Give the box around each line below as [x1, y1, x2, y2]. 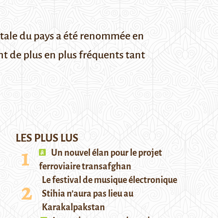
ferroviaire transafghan [39, 162, 131, 171]
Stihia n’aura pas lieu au [42, 189, 133, 199]
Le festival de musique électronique [42, 175, 177, 185]
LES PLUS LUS [16, 132, 78, 144]
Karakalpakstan [42, 202, 105, 212]
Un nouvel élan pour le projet [50, 148, 162, 158]
